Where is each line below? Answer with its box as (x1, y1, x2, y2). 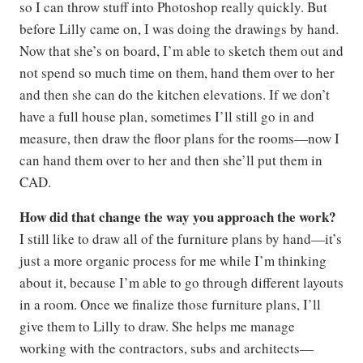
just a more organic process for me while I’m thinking (19, 251, 327, 270)
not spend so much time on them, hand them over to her (19, 63, 335, 82)
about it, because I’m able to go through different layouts (19, 273, 344, 292)
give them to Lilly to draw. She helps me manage (19, 317, 295, 335)
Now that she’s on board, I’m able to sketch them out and (19, 41, 344, 60)
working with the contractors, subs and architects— (19, 339, 314, 357)
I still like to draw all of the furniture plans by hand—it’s (19, 229, 342, 248)
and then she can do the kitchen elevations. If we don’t (19, 85, 330, 104)
